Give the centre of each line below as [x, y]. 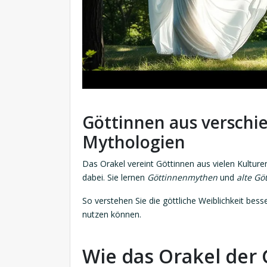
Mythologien [134, 142]
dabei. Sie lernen [115, 178]
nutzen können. [112, 215]
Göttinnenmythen [182, 178]
